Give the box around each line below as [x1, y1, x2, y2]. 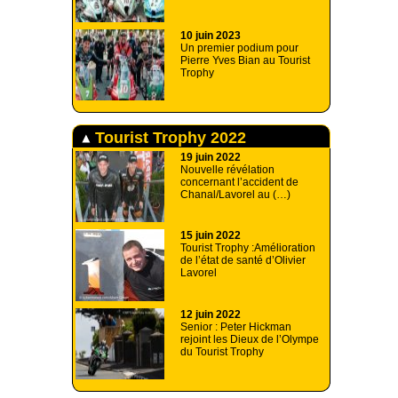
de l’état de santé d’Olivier [180, 254, 306, 267]
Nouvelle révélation [180, 163, 275, 177]
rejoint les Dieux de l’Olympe [180, 333, 319, 346]
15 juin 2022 [180, 229, 241, 243]
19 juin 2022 [180, 151, 241, 164]
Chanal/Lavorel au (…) [180, 188, 291, 202]
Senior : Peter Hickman [180, 321, 291, 334]
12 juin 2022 [180, 308, 241, 322]
